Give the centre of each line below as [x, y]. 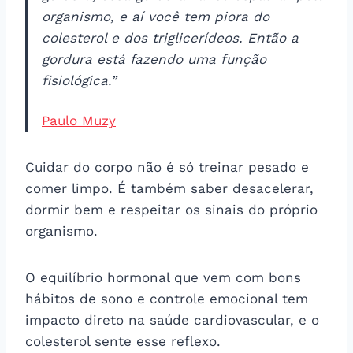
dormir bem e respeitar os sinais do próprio [171, 209]
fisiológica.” [79, 80]
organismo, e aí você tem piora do [156, 16]
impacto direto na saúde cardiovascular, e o [172, 320]
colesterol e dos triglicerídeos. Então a [170, 37]
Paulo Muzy [79, 120]
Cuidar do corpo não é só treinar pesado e [167, 167]
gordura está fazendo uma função [154, 59]
